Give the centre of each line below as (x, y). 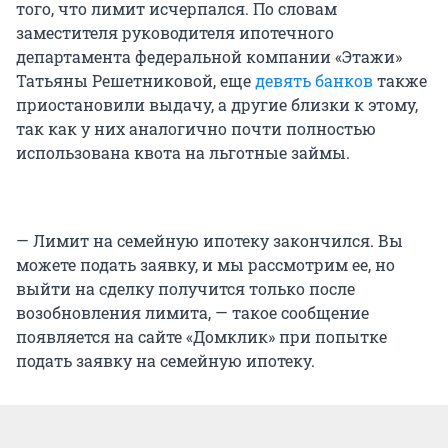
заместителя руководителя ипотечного (175, 32)
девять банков (314, 80)
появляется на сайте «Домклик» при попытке (201, 336)
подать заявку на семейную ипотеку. (165, 360)
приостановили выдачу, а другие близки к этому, (217, 104)
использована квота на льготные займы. (183, 152)
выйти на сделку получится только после (185, 288)
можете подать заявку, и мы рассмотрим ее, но (205, 264)
